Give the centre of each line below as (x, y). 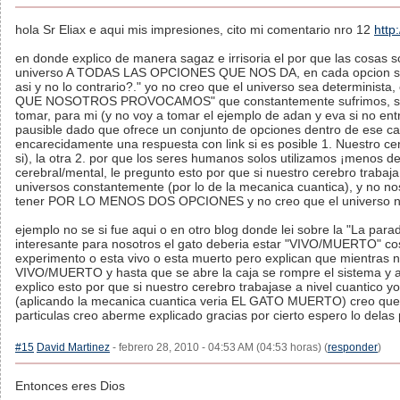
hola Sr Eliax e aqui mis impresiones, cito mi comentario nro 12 (195, 29)
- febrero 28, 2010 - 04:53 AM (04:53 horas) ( (219, 347)
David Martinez (73, 347)
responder (353, 347)
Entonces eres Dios (70, 386)
